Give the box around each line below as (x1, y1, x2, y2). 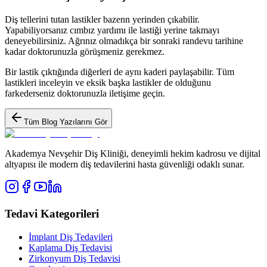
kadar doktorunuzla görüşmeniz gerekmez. (5, 46, 164, 57)
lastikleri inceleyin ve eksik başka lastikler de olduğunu (5, 77, 211, 88)
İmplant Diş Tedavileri (29, 231, 113, 242)
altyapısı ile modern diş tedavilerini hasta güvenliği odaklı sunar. (5, 159, 244, 170)
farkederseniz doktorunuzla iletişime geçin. (5, 88, 167, 99)
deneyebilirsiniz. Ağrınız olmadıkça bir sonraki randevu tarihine (5, 36, 243, 46)
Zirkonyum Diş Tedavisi (29, 253, 120, 263)
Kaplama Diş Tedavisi (29, 242, 112, 253)
